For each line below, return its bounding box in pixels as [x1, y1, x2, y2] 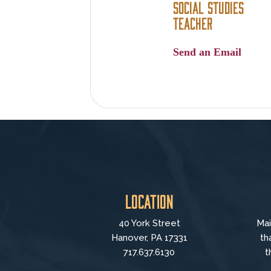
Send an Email [173, 45, 242, 58]
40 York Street [118, 218, 180, 229]
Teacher [173, 13, 213, 31]
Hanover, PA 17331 [111, 232, 188, 244]
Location [125, 191, 174, 212]
